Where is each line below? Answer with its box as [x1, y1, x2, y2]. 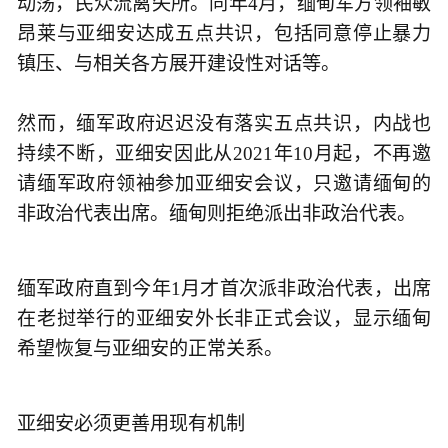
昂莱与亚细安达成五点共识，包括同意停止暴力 [17, 22, 431, 44]
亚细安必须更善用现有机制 [17, 413, 245, 435]
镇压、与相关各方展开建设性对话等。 [17, 52, 350, 74]
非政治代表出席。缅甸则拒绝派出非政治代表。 [17, 202, 416, 224]
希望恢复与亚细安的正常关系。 [17, 337, 283, 359]
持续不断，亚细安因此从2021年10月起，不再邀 [17, 142, 431, 164]
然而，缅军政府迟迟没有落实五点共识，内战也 [17, 112, 431, 134]
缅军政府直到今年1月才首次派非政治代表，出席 [17, 277, 431, 299]
